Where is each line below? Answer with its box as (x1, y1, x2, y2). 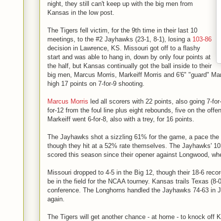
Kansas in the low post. (47, 9, 114, 16)
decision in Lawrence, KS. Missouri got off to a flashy (47, 44, 200, 52)
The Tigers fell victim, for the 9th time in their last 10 (47, 27, 197, 34)
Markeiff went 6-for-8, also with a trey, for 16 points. (47, 115, 194, 123)
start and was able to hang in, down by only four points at (47, 53, 211, 61)
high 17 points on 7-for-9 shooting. (47, 80, 145, 87)
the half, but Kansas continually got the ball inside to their (47, 62, 212, 70)
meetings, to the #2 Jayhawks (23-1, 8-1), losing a (47, 36, 192, 43)
